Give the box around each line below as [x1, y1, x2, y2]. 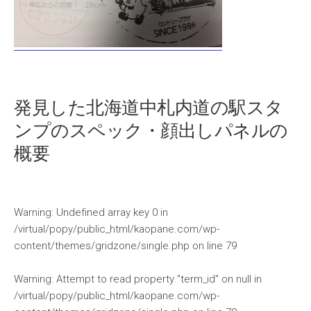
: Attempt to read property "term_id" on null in [51, 273, 262, 285]
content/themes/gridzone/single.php [14, 239, 190, 252]
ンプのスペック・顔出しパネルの [14, 120, 288, 141]
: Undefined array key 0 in [51, 206, 168, 219]
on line [190, 239, 226, 252]
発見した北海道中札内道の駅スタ [14, 97, 283, 118]
